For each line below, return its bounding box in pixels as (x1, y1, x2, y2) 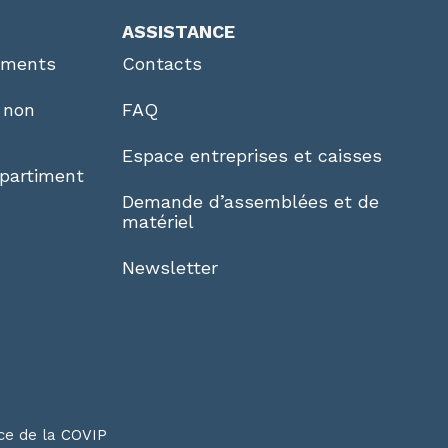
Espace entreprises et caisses (122, 145, 382, 167)
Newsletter (122, 257, 218, 279)
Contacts (122, 53, 202, 75)
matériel (122, 211, 194, 233)
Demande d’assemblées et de (122, 191, 379, 213)
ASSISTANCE (122, 21, 235, 43)
